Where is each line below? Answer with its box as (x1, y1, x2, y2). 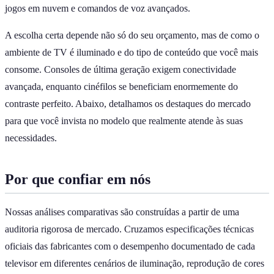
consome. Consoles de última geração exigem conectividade (5, 64, 236, 75)
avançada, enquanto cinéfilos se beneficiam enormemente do (5, 81, 238, 92)
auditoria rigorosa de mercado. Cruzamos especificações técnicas (5, 223, 254, 234)
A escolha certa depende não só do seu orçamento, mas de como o (5, 29, 259, 40)
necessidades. (5, 132, 57, 143)
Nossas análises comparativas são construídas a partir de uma (5, 206, 239, 217)
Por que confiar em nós (5, 171, 150, 187)
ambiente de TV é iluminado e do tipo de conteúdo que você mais (5, 46, 258, 57)
